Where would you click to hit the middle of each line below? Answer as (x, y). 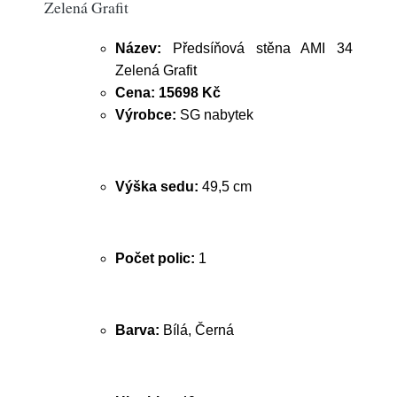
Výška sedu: (157, 187)
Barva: (137, 330)
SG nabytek (215, 115)
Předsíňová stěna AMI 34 (257, 48)
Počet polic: (155, 258)
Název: (138, 48)
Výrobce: (146, 115)
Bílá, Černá (197, 330)
